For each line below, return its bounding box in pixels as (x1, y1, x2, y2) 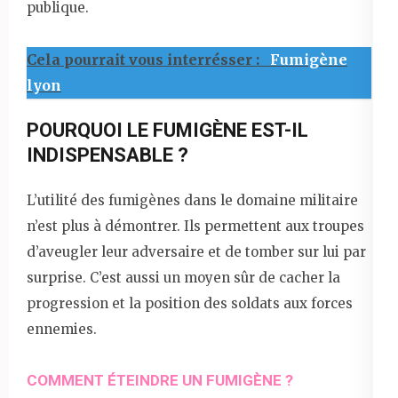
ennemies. (27, 320, 97, 338)
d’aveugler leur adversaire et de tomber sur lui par (27, 243, 366, 260)
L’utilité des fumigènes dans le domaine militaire (27, 191, 358, 209)
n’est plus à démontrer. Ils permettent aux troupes (27, 217, 364, 235)
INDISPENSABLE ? (27, 143, 188, 166)
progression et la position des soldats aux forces (27, 294, 353, 312)
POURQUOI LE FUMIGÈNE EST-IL (27, 118, 308, 141)
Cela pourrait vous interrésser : (27, 50, 263, 68)
